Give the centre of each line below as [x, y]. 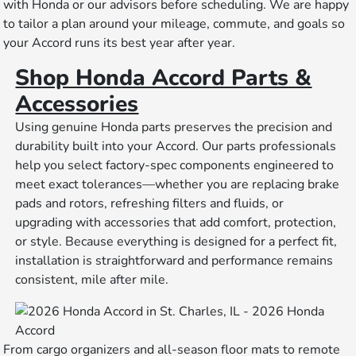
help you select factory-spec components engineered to [175, 166]
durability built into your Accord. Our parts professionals [176, 147]
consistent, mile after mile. [92, 280]
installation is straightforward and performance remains [174, 261]
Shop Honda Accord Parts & [164, 78]
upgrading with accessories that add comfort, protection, [176, 223]
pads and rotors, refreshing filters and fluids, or [150, 204]
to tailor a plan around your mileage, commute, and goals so [174, 24]
